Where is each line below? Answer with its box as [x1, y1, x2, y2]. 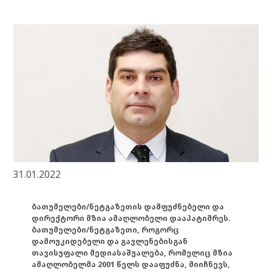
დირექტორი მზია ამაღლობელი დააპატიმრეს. [32, 212, 231, 223]
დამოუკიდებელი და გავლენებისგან [32, 236, 188, 246]
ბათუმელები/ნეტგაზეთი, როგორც [32, 224, 180, 235]
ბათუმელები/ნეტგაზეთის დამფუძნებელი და [32, 201, 225, 212]
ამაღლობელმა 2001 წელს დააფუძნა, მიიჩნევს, [32, 259, 231, 270]
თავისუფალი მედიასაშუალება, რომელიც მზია [32, 247, 233, 258]
